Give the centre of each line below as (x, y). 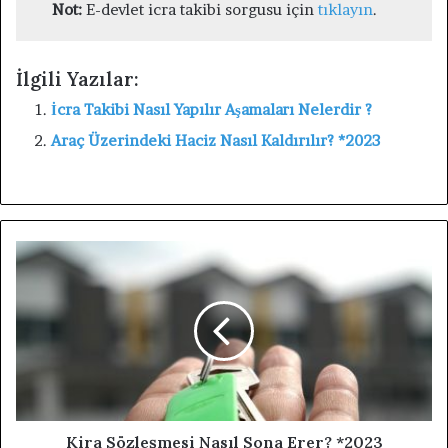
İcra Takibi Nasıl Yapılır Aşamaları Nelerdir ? (211, 110)
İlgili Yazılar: (77, 79)
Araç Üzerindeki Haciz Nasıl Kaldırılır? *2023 (215, 141)
